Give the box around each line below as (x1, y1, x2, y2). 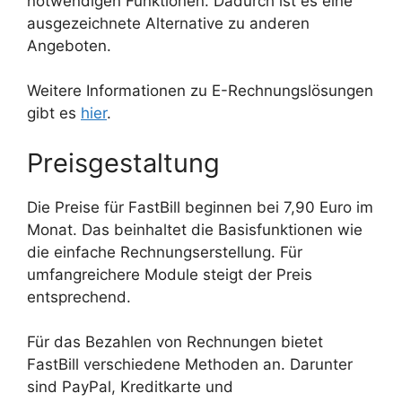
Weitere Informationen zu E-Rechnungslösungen (27, 82, 373, 100)
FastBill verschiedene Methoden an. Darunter (27, 355, 353, 374)
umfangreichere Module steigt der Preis (27, 265, 312, 284)
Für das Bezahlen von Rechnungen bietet (27, 333, 323, 352)
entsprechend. (27, 287, 131, 306)
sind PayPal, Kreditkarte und (27, 378, 233, 397)
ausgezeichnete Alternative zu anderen (27, 13, 310, 32)
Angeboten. (27, 36, 111, 55)
